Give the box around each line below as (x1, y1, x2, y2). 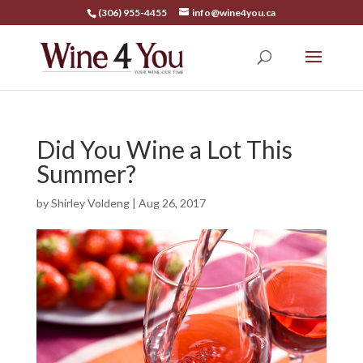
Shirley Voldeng (50, 196, 130, 210)
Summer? (36, 159, 136, 188)
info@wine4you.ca (192, 6, 276, 19)
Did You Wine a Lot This (36, 135, 293, 164)
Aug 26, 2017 (138, 196, 206, 210)
